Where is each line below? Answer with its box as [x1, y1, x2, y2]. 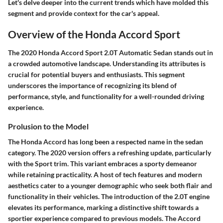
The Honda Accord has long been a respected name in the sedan [8, 137, 203, 146]
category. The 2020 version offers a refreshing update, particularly [8, 148, 211, 157]
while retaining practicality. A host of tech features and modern [8, 170, 202, 179]
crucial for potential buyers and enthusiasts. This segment [8, 70, 185, 79]
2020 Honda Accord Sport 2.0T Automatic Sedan [21, 48, 172, 57]
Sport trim [35, 159, 67, 168]
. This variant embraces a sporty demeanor [67, 159, 197, 168]
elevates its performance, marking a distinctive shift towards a [8, 203, 199, 212]
